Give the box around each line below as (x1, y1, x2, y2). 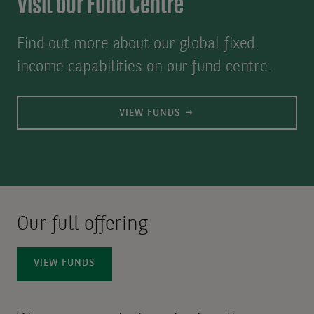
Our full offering (16, 214, 148, 235)
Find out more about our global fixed (16, 36, 256, 52)
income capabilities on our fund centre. (16, 59, 272, 75)
